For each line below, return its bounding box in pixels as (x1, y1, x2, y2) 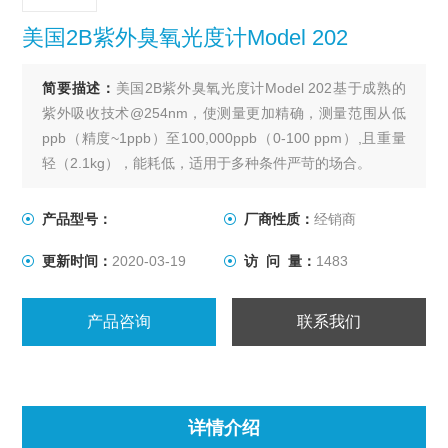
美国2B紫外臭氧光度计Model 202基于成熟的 (115, 80, 406, 96)
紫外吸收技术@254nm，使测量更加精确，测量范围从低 (42, 105, 406, 121)
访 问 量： (244, 253, 316, 269)
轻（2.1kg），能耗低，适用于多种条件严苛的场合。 (42, 155, 372, 171)
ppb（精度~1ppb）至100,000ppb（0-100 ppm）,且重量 (42, 130, 406, 146)
